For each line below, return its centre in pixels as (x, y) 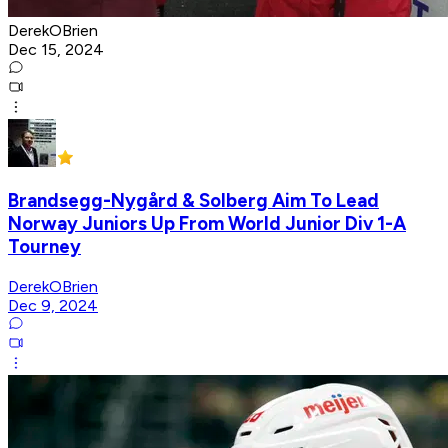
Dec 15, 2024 (56, 49)
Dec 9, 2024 (53, 305)
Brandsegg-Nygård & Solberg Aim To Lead (193, 201)
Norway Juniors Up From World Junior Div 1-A (207, 224)
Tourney (44, 247)
